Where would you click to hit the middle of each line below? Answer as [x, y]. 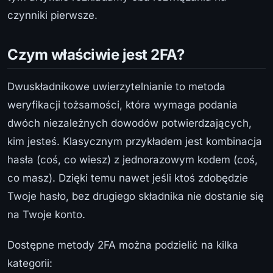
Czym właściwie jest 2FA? [96, 54]
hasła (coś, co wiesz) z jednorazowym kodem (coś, [133, 159]
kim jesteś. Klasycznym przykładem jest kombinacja [135, 141]
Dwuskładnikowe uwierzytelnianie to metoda [116, 86]
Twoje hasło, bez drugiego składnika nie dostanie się [136, 196]
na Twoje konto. [46, 214]
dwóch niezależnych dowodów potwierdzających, [129, 123]
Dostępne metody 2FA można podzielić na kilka [123, 245]
